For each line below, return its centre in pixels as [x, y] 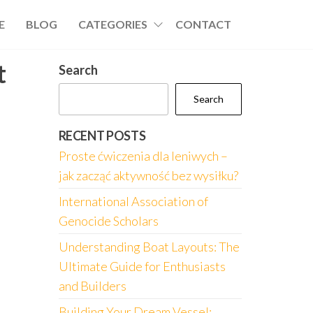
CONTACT [203, 24]
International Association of [133, 201]
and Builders [92, 286]
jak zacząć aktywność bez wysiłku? [148, 175]
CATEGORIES [113, 24]
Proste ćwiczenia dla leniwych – [143, 156]
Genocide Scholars [108, 221]
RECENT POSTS [102, 136]
